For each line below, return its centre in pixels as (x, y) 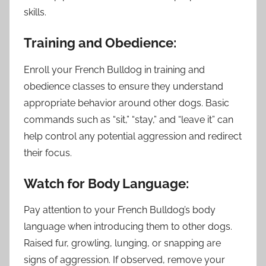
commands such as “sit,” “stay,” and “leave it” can (129, 119)
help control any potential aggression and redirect (133, 136)
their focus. (48, 153)
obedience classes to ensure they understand (123, 86)
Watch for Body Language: (106, 183)
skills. (35, 12)
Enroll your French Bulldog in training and (114, 69)
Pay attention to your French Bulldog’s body (120, 210)
